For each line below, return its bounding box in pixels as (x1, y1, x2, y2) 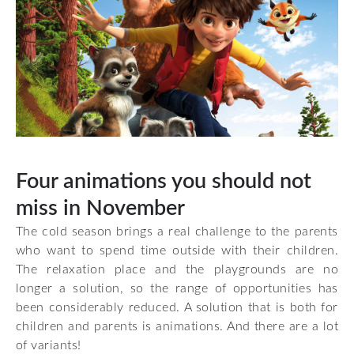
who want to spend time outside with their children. (16, 243, 338, 257)
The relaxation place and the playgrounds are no (16, 262, 338, 276)
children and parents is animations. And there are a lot (16, 319, 338, 333)
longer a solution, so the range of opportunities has (16, 281, 338, 295)
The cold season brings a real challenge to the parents (16, 224, 338, 238)
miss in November (16, 197, 185, 219)
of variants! (16, 338, 81, 352)
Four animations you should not (16, 170, 311, 192)
